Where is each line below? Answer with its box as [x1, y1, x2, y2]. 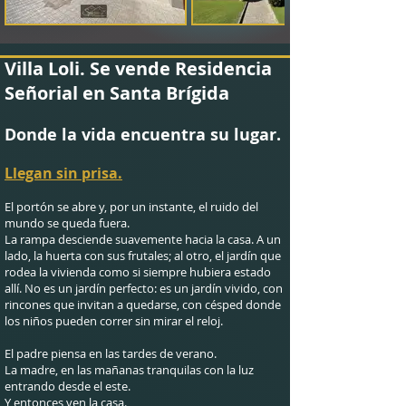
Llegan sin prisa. [5, 163, 122, 183]
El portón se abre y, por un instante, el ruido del [5, 198, 258, 215]
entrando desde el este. [5, 378, 130, 394]
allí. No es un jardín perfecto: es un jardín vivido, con [5, 280, 283, 296]
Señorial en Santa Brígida [5, 81, 229, 105]
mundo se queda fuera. [5, 215, 130, 231]
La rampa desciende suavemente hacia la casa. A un [5, 231, 281, 247]
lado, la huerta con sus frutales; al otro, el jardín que [5, 247, 281, 264]
